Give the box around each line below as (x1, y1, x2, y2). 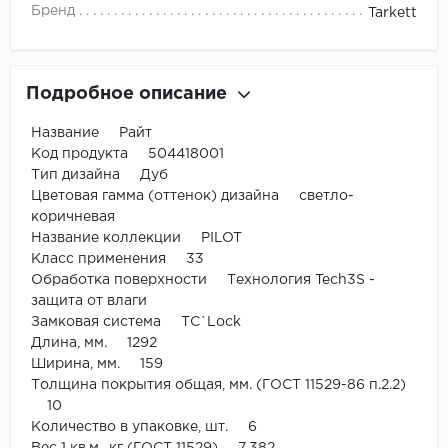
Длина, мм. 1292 (31, 337, 157, 350)
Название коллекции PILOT (31, 232, 242, 245)
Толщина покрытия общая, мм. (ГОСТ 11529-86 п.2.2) (31, 379, 406, 392)
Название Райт (31, 127, 152, 140)
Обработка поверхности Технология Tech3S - (31, 274, 375, 287)
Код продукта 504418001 (31, 148, 224, 161)
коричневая (31, 211, 115, 224)
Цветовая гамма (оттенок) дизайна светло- (31, 190, 354, 203)
